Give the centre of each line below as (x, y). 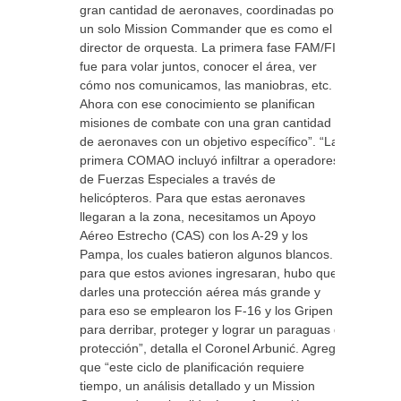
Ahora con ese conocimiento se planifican (197, 104)
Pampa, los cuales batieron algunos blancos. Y (212, 254)
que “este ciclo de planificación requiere (192, 367)
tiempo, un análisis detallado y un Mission (197, 386)
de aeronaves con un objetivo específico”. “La (209, 141)
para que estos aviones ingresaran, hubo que (209, 273)
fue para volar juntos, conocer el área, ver (198, 66)
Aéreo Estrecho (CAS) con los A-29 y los (194, 235)
